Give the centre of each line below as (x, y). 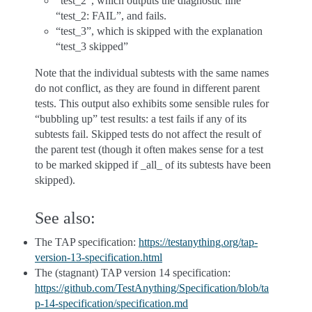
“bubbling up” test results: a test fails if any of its (141, 119)
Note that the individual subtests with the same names (152, 73)
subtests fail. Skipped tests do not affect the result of (148, 134)
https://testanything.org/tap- (198, 242)
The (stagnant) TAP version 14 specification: (133, 273)
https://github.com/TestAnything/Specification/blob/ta (152, 288)
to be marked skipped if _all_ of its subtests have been (153, 165)
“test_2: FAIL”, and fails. (111, 16)
